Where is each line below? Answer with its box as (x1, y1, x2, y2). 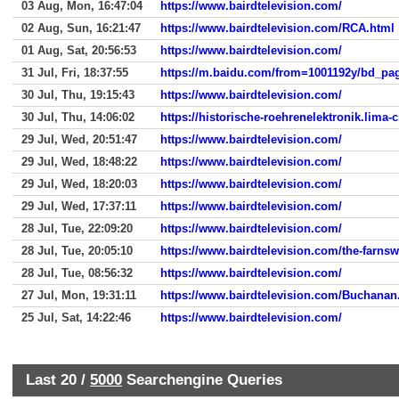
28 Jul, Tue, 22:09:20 (21, 222, 133, 235)
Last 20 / (26, 370, 90, 388)
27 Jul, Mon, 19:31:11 (21, 289, 136, 302)
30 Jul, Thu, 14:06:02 (21, 110, 134, 124)
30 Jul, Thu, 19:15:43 (21, 88, 134, 102)
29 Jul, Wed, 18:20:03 (21, 177, 137, 191)
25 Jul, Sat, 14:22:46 (21, 311, 131, 324)
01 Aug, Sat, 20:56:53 (21, 44, 136, 57)
